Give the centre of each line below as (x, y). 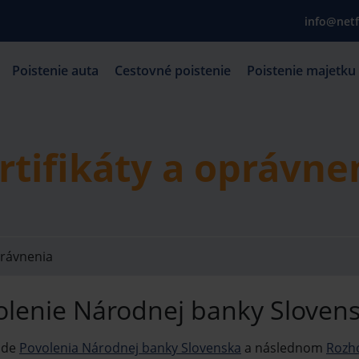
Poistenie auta (55, 70)
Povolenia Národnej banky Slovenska (130, 348)
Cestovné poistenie (172, 70)
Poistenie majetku (301, 70)
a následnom (284, 348)
